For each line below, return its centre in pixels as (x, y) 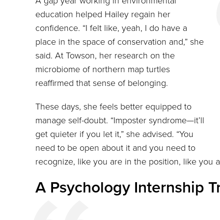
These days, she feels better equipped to (113, 107)
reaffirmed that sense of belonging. (102, 83)
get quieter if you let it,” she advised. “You (114, 134)
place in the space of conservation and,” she (120, 42)
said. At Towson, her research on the (105, 56)
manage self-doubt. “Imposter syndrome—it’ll (120, 121)
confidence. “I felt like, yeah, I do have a (111, 28)
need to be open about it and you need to (115, 148)
